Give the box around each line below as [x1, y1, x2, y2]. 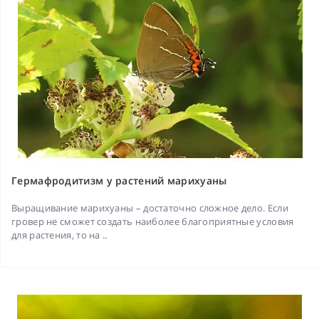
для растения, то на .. [11, 229, 108, 242]
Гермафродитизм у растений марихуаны [11, 174, 227, 188]
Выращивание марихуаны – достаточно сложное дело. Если [11, 202, 288, 215]
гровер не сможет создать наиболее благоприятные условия [11, 215, 294, 229]
